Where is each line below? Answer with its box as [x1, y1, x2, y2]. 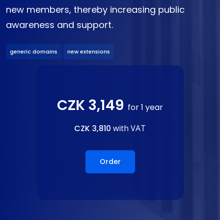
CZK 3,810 [74, 122, 111, 134]
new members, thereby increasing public [6, 3, 185, 16]
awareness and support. [6, 19, 113, 31]
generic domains [10, 47, 57, 55]
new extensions [67, 47, 110, 55]
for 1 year [128, 101, 163, 113]
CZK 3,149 [57, 95, 128, 115]
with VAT [111, 122, 146, 134]
